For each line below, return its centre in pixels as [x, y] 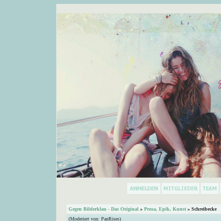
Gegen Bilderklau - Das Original [104, 209]
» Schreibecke [201, 209]
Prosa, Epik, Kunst [165, 209]
